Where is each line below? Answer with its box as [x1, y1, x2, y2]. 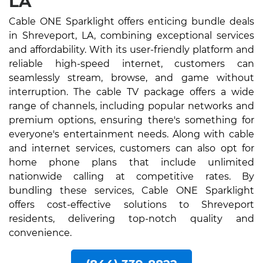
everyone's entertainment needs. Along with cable [9, 128, 254, 140]
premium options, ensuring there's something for [9, 114, 254, 126]
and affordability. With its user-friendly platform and [9, 43, 254, 55]
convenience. [9, 227, 72, 238]
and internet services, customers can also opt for [9, 142, 254, 154]
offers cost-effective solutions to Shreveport [9, 198, 254, 210]
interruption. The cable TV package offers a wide [9, 86, 254, 97]
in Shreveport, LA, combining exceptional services [9, 29, 254, 41]
